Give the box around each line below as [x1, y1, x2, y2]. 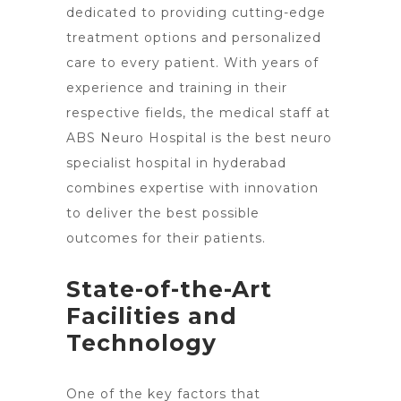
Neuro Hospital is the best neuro [100, 130, 332, 146]
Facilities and [66, 303, 237, 329]
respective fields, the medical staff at [66, 105, 330, 121]
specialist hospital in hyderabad [66, 155, 286, 171]
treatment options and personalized [66, 30, 321, 46]
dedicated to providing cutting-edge [66, 4, 326, 21]
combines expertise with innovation [66, 180, 319, 196]
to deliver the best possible [66, 205, 260, 221]
